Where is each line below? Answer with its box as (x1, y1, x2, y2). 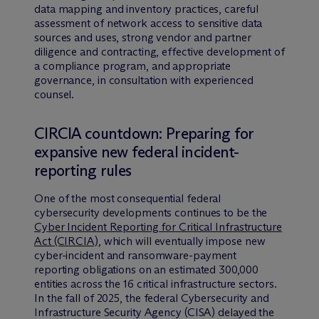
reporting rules (34, 160, 132, 180)
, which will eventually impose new (98, 234, 266, 248)
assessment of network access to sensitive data (34, 16, 263, 30)
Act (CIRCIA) (34, 234, 98, 248)
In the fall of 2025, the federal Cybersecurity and (34, 291, 269, 305)
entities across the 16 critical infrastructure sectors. (34, 276, 277, 291)
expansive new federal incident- (34, 142, 239, 162)
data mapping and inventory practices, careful (34, 1, 258, 16)
